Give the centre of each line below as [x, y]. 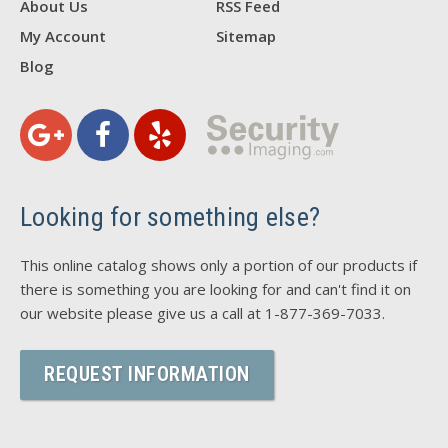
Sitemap [245, 36]
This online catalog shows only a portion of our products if [218, 265]
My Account [63, 36]
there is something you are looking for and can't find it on [215, 289]
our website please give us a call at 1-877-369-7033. [202, 313]
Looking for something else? [170, 217]
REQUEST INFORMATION [147, 374]
